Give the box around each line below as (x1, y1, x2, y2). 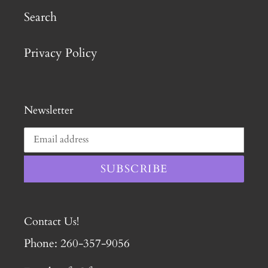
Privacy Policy (24, 45, 98, 62)
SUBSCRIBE (100, 161, 168, 176)
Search (24, 9, 57, 26)
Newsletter (24, 103, 74, 118)
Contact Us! (24, 214, 79, 229)
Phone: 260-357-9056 (24, 236, 130, 252)
